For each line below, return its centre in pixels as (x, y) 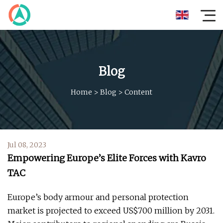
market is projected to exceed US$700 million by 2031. (111, 211)
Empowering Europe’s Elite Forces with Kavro (107, 158)
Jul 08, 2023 (27, 145)
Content (138, 92)
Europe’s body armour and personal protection (98, 197)
